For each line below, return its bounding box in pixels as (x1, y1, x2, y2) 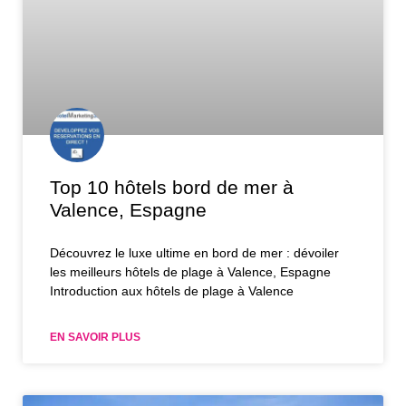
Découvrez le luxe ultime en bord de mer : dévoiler (50, 245, 339, 260)
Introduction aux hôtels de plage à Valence (50, 283, 294, 298)
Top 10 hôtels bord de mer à (50, 176, 294, 198)
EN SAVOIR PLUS (50, 330, 140, 343)
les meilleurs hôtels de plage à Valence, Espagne (50, 264, 331, 279)
